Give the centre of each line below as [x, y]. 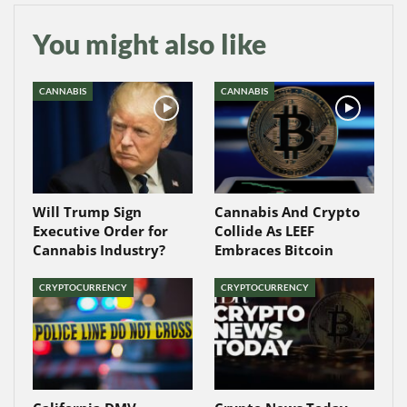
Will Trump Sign [87, 211]
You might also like [149, 43]
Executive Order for [100, 230]
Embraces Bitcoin [274, 249]
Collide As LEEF [264, 230]
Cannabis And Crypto [287, 211]
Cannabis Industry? [99, 249]
